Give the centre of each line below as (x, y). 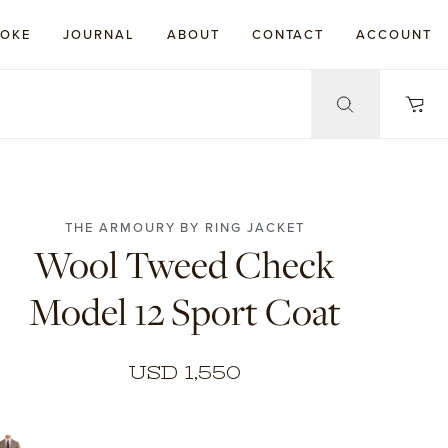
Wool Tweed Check (185, 264)
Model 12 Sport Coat (184, 311)
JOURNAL (99, 34)
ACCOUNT (394, 34)
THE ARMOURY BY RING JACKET (185, 227)
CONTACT (288, 34)
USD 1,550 (185, 372)
